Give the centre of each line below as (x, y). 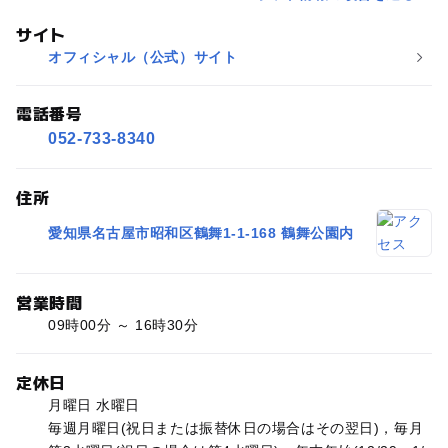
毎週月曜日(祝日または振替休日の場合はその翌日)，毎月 (235, 428)
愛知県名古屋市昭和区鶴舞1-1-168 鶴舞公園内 (200, 232)
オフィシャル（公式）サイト (142, 56)
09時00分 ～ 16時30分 (123, 325)
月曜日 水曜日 (93, 405)
